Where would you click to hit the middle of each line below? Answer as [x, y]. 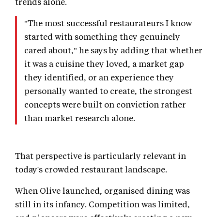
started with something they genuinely [102, 37]
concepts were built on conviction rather [105, 104]
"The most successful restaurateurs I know [108, 23]
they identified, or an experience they [99, 77]
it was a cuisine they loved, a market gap [104, 64]
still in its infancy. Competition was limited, [102, 204]
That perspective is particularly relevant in [101, 156]
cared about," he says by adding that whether [113, 50]
